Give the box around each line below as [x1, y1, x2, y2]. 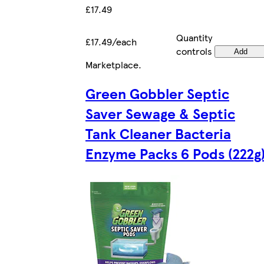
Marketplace [85, 57, 138, 71]
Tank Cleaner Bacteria [85, 123, 231, 143]
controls [176, 44, 212, 58]
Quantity [176, 30, 212, 44]
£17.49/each [85, 34, 137, 48]
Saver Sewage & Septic [85, 103, 235, 123]
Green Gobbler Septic [85, 82, 229, 103]
